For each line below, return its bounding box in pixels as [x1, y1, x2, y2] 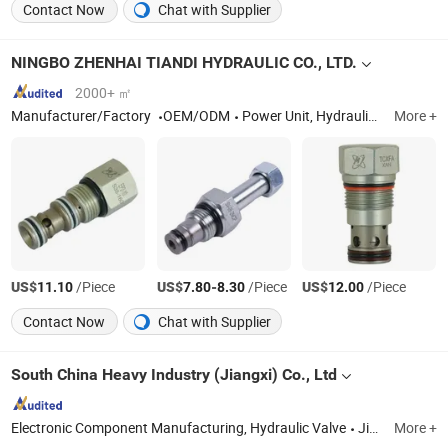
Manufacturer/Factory [11, 106, 155, 125]
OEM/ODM [163, 106, 231, 125]
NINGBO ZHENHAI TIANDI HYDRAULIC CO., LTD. [11, 53, 358, 73]
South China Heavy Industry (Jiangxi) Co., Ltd [11, 365, 338, 385]
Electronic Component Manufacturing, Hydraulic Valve [11, 419, 347, 438]
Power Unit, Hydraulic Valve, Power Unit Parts [242, 106, 369, 125]
